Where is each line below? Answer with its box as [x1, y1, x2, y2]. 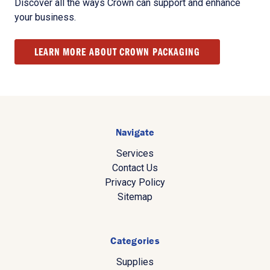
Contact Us [112, 162, 158, 174]
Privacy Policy [105, 176, 165, 188]
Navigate [115, 125, 155, 138]
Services [116, 147, 154, 159]
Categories [110, 234, 160, 246]
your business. [14, 11, 76, 23]
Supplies [116, 256, 154, 268]
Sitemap [118, 190, 152, 202]
